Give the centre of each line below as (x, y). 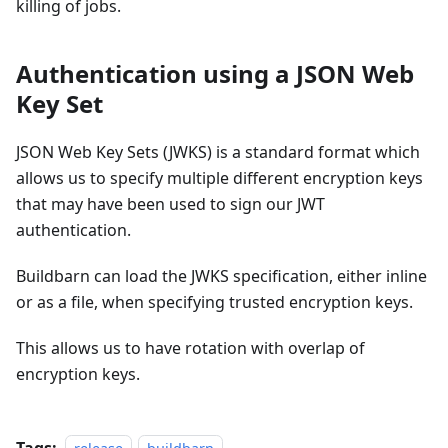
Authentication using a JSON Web (215, 73)
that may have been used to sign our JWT (170, 203)
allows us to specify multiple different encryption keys (219, 177)
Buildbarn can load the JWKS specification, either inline (221, 275)
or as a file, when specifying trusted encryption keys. (214, 301)
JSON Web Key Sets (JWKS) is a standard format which (218, 151)
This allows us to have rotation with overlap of (190, 347)
